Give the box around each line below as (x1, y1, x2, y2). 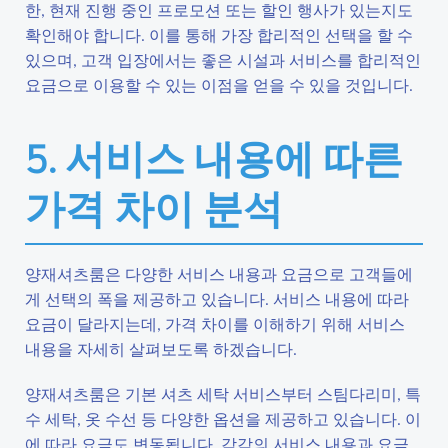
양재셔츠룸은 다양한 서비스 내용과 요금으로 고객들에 (25, 263, 413, 284)
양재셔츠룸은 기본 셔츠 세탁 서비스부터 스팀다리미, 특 (25, 383, 421, 404)
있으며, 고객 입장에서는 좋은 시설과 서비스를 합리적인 (25, 49, 421, 70)
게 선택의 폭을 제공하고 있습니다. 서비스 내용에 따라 (25, 288, 409, 309)
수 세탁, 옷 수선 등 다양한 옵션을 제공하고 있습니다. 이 (25, 408, 421, 429)
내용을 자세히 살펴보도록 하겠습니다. (25, 338, 297, 359)
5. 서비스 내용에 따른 (25, 131, 403, 184)
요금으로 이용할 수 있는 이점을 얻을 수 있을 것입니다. (25, 74, 413, 95)
